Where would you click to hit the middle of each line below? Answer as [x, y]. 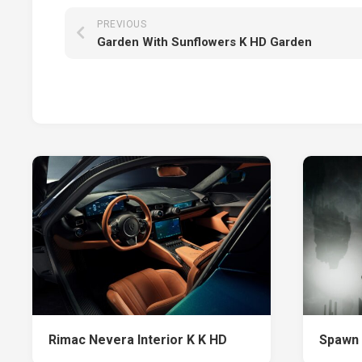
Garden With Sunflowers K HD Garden [204, 42]
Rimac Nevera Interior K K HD [138, 339]
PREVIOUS [122, 25]
